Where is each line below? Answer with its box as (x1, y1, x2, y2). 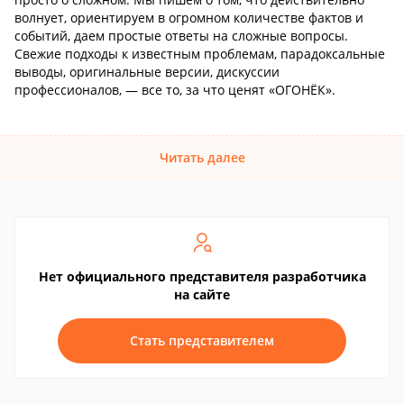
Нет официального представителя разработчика (38, 268, 366, 285)
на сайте (174, 286, 230, 303)
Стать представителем (130, 332, 274, 349)
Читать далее (159, 149, 245, 166)
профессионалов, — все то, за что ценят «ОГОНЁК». (14, 81, 335, 98)
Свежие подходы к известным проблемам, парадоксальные (14, 45, 385, 62)
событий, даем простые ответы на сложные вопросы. (14, 27, 348, 44)
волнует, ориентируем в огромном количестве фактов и (14, 9, 363, 26)
